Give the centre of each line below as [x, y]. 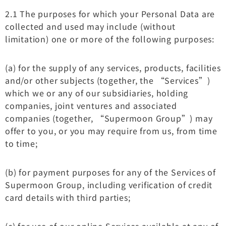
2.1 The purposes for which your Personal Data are [110, 13]
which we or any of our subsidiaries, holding [97, 93]
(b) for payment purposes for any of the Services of [110, 172]
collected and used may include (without [91, 26]
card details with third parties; [68, 197]
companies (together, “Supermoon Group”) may [109, 118]
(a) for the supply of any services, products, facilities [113, 67]
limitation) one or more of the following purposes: [110, 39]
